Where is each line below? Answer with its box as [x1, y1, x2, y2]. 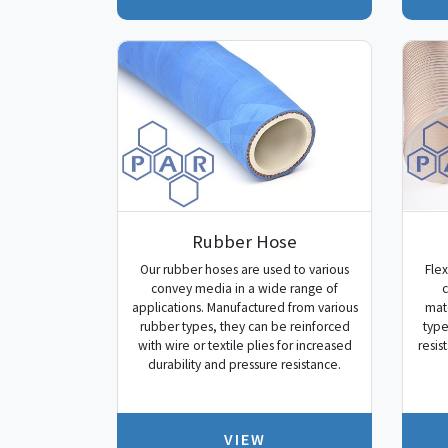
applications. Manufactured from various [131, 298, 358, 316]
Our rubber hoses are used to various [140, 260, 349, 278]
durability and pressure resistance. [148, 355, 341, 373]
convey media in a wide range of [151, 279, 338, 297]
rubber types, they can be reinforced [139, 317, 350, 335]
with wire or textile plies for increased [137, 336, 352, 354]
